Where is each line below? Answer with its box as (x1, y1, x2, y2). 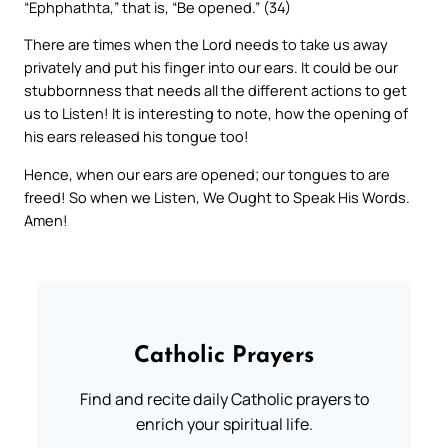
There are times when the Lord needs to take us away (24, 34, 388, 55)
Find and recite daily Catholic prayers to (79, 388, 369, 411)
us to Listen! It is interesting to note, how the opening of (24, 103, 408, 124)
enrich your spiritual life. (135, 413, 313, 436)
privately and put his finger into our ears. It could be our (24, 57, 398, 78)
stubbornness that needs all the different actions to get (24, 80, 407, 101)
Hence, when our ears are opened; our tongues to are (24, 163, 390, 184)
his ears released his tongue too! (24, 126, 249, 147)
